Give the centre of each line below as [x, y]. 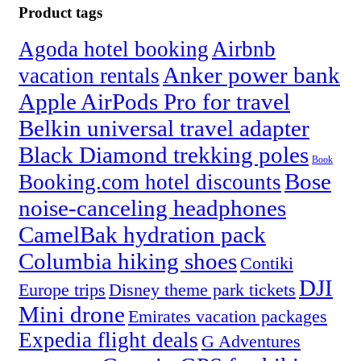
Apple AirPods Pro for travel [154, 102]
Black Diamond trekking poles [164, 155]
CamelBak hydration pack [142, 235]
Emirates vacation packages [228, 317]
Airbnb [244, 50]
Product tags [60, 13]
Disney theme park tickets [202, 290]
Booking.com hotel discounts [150, 183]
